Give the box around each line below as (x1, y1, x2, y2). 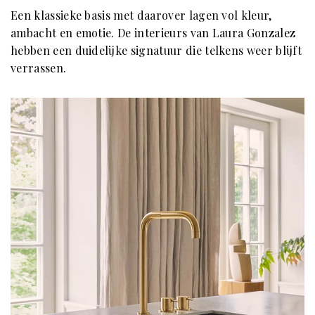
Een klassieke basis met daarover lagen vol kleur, (11, 8, 272, 23)
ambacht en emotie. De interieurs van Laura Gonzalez (11, 25, 296, 41)
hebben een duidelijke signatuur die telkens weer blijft (11, 43, 302, 58)
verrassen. (11, 60, 67, 76)
